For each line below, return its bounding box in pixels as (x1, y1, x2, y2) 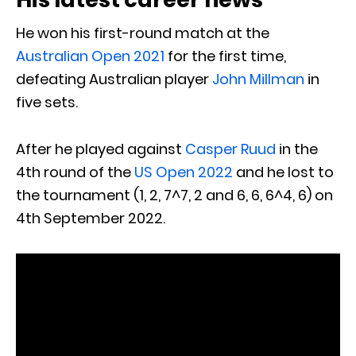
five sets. (16, 91, 78, 112)
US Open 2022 (134, 161, 233, 182)
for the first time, (164, 45, 286, 66)
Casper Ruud (185, 138, 276, 159)
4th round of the (16, 161, 134, 182)
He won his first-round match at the (16, 22, 269, 43)
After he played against (16, 138, 185, 159)
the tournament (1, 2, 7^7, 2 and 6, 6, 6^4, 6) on (16, 184, 333, 205)
